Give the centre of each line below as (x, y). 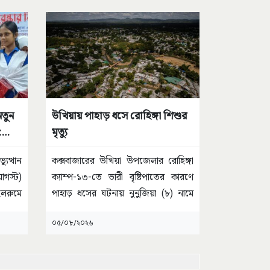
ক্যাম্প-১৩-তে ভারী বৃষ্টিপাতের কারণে (123, 177)
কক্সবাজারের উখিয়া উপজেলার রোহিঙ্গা (123, 161)
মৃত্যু (60, 132)
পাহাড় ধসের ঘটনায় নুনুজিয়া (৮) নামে (123, 193)
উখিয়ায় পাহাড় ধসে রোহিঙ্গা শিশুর (119, 116)
